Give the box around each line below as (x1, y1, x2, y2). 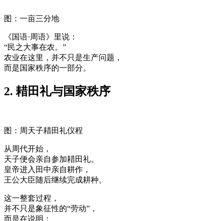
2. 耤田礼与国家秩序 (4, 85, 110, 98)
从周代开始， (4, 144, 51, 153)
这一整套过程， (4, 193, 59, 202)
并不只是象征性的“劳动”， (4, 204, 98, 213)
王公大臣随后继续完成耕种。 (4, 175, 107, 184)
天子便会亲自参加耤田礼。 (4, 154, 99, 163)
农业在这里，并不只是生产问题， (4, 53, 122, 62)
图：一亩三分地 (4, 14, 59, 23)
